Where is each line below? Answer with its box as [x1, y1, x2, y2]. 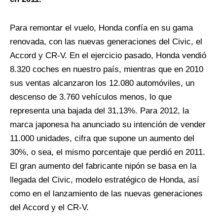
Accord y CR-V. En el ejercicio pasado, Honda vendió [10, 51, 206, 61]
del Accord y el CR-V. [10, 203, 89, 213]
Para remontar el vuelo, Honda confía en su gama [10, 23, 193, 33]
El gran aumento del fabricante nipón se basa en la [10, 161, 196, 171]
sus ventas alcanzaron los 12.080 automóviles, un [10, 78, 194, 88]
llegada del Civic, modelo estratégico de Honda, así [10, 175, 199, 185]
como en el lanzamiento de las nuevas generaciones [10, 189, 203, 199]
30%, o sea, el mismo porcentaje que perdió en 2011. [10, 147, 205, 157]
